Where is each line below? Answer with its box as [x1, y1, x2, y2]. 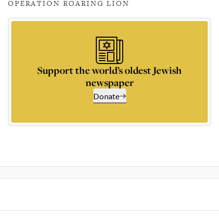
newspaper [85, 76, 134, 89]
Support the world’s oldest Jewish [37, 64, 182, 77]
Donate [93, 90, 120, 102]
